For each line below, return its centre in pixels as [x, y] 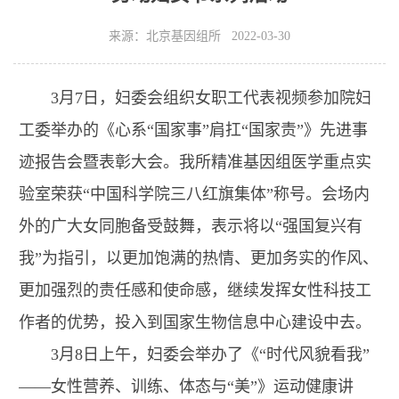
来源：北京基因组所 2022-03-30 [199, 36]
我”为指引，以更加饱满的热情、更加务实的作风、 [199, 258]
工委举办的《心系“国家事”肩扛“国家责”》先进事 [193, 130]
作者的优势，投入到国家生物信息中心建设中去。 [195, 322]
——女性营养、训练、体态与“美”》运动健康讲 [186, 386]
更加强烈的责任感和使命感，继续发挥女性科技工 [195, 290]
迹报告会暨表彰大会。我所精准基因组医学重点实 [195, 162]
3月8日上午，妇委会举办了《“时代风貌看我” [194, 354]
